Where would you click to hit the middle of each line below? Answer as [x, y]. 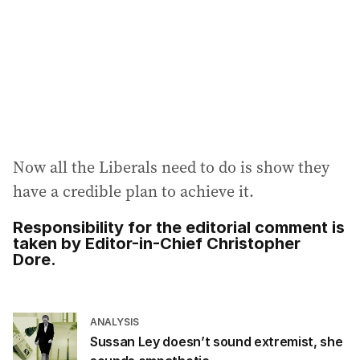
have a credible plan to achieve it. [133, 191]
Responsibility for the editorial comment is [179, 227]
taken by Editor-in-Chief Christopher [157, 243]
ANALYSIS [115, 322]
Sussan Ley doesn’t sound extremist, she [217, 342]
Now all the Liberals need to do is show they [171, 167]
